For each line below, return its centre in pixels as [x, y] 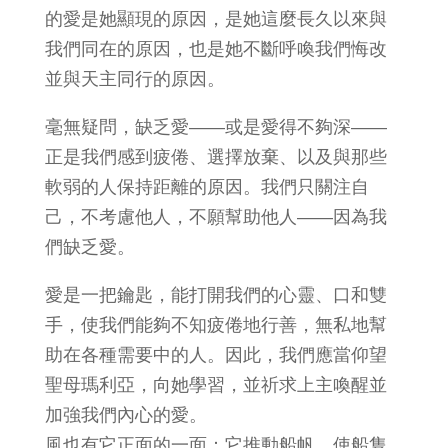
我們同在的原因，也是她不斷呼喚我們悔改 [215, 48]
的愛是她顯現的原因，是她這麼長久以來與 [215, 18]
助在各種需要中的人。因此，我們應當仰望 [215, 354]
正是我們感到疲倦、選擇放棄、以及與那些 [215, 156]
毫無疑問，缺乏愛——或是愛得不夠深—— [215, 126]
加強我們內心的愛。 [125, 414]
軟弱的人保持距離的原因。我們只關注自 [206, 186]
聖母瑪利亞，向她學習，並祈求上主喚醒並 [215, 384]
